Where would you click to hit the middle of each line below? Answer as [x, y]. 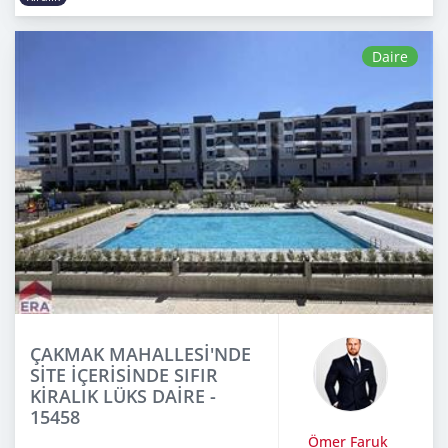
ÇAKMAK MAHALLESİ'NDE [140, 353]
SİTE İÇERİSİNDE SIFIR [124, 374]
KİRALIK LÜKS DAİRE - [123, 395]
